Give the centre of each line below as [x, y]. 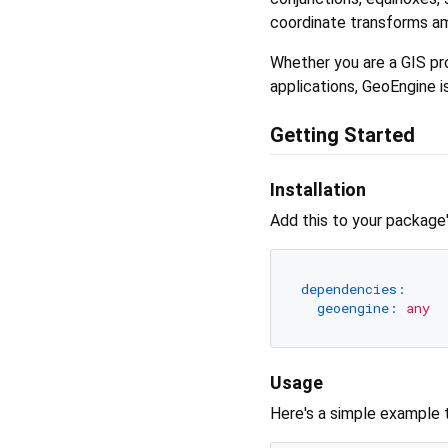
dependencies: [353, 288]
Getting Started [342, 135]
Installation [318, 190]
